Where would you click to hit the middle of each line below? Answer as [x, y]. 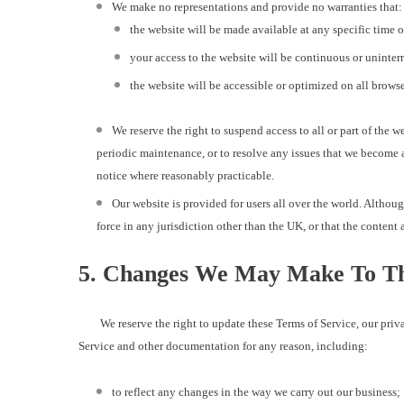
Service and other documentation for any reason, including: [223, 346]
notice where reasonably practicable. [185, 176]
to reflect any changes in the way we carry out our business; [256, 392]
